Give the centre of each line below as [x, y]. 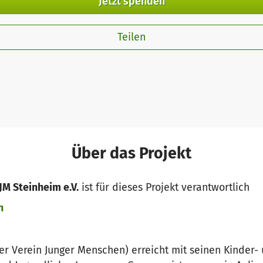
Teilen [131, 37]
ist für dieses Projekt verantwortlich [164, 187]
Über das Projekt [131, 154]
